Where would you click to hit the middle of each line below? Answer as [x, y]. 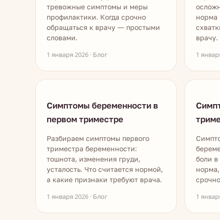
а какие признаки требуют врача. [104, 179]
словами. [62, 38]
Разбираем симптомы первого [98, 138]
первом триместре [85, 119]
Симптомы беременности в [102, 105]
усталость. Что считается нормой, [105, 169]
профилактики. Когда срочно [96, 17]
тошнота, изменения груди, [94, 159]
